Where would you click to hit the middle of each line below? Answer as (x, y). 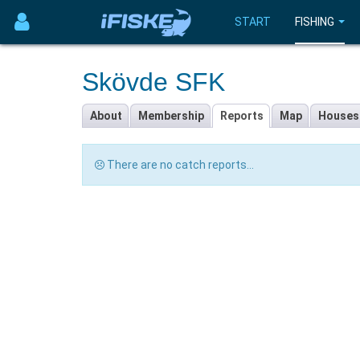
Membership (171, 116)
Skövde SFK (153, 82)
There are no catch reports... (179, 165)
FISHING (315, 22)
